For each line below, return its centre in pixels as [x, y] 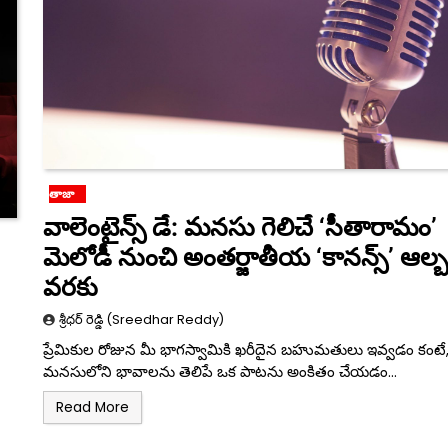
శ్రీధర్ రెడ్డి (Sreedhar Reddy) [141, 320]
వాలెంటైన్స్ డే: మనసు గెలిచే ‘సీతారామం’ [239, 228]
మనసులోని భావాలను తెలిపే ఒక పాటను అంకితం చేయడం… [219, 372]
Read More [92, 408]
